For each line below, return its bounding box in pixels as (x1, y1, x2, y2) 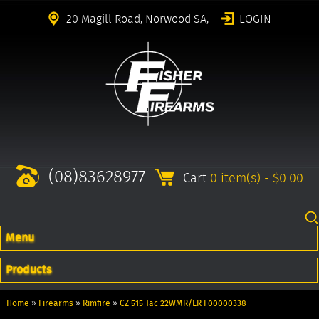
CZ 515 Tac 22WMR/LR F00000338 (119, 296, 246, 309)
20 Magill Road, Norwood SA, (66, 11, 209, 27)
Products (5, 261, 51, 278)
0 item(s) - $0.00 (209, 169, 303, 187)
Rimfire (82, 296, 110, 309)
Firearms (38, 296, 73, 309)
